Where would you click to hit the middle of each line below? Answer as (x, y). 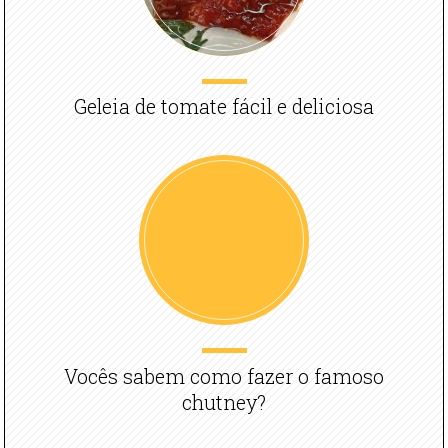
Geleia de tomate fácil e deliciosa (224, 106)
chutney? (224, 401)
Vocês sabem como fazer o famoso (224, 375)
